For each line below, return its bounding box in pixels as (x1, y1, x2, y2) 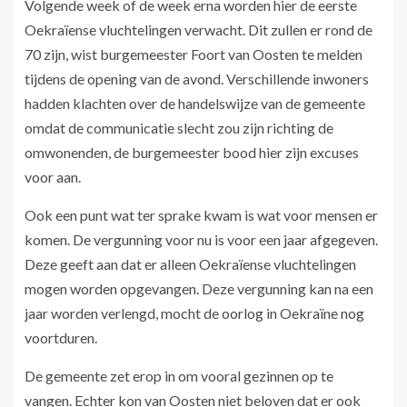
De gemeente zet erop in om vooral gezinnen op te (25, 367, 333, 385)
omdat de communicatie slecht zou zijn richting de (25, 119, 333, 137)
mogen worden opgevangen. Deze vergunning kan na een (25, 280, 373, 298)
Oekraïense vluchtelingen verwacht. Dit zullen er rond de (25, 21, 372, 39)
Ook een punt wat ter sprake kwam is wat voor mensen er (25, 206, 378, 224)
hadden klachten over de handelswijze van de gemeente (25, 94, 365, 113)
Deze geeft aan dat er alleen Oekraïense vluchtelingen (25, 255, 356, 273)
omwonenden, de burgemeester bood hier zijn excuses (25, 144, 359, 162)
